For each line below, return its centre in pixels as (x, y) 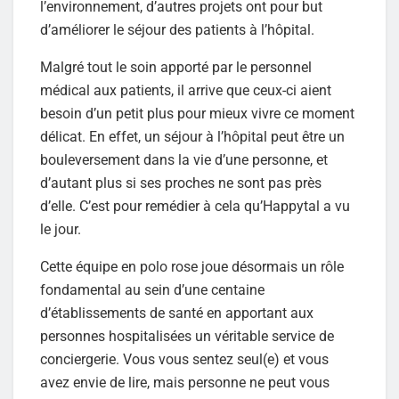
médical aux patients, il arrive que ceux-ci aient (186, 91)
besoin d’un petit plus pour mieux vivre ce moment (197, 114)
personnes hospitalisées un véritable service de (187, 337)
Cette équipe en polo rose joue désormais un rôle (192, 267)
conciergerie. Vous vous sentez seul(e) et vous (184, 360)
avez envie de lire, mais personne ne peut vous (185, 383)
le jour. (61, 230)
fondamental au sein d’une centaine (152, 290)
